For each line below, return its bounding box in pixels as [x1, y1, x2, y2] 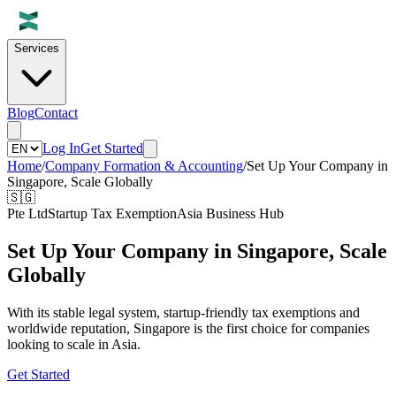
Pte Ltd [7, 206, 48, 221]
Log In [42, 141, 80, 156]
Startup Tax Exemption [48, 206, 177, 221]
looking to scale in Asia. [7, 336, 141, 352]
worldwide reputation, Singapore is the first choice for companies [7, 320, 369, 336]
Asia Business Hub [177, 206, 284, 221]
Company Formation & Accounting [45, 158, 243, 173]
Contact [34, 105, 78, 120]
